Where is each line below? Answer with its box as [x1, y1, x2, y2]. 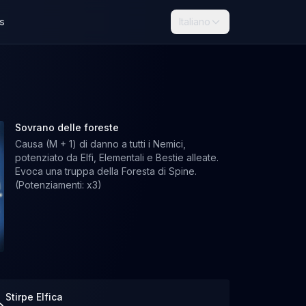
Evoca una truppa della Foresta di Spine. [15, 165, 197, 177]
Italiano [179, 16, 210, 27]
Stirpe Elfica [5, 291, 63, 303]
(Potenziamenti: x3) [15, 179, 102, 191]
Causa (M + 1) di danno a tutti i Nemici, [15, 138, 186, 150]
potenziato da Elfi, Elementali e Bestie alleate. [15, 152, 219, 163]
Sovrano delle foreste [15, 122, 120, 133]
